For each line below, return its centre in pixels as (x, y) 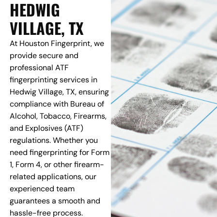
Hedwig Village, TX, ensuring (59, 92)
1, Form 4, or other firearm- (57, 165)
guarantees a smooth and (55, 201)
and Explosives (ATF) (46, 128)
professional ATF (39, 68)
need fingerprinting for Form (60, 153)
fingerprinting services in (54, 80)
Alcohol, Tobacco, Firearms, (58, 116)
